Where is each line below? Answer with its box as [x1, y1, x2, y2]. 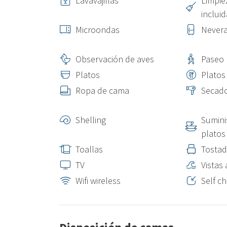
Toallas [75, 143, 103, 155]
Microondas [75, 24, 120, 35]
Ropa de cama [75, 85, 129, 96]
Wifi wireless [75, 175, 121, 186]
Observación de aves [75, 53, 154, 65]
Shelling [75, 114, 106, 126]
